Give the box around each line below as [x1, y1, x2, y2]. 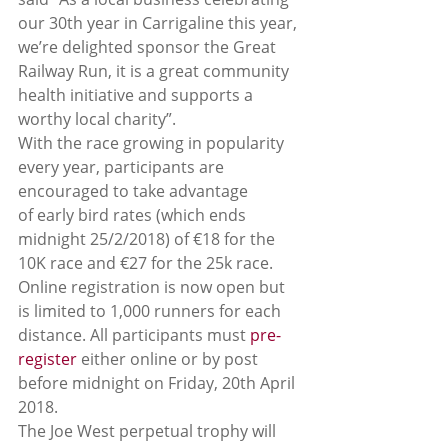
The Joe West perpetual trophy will [18, 420, 280, 442]
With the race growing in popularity [18, 132, 288, 154]
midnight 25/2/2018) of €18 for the [18, 228, 279, 250]
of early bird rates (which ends [18, 204, 250, 226]
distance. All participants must [18, 324, 250, 346]
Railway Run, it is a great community [18, 60, 293, 82]
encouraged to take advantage [18, 180, 252, 202]
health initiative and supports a [18, 84, 257, 106]
